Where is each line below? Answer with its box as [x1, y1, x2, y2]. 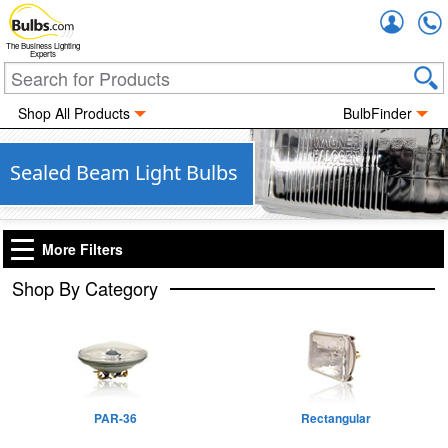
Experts [30, 48, 56, 60]
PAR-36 [93, 409, 137, 427]
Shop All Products [17, 103, 130, 123]
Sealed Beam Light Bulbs [10, 159, 238, 186]
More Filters [42, 239, 123, 259]
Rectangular [300, 409, 371, 427]
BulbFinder [343, 103, 413, 123]
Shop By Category [11, 275, 158, 301]
